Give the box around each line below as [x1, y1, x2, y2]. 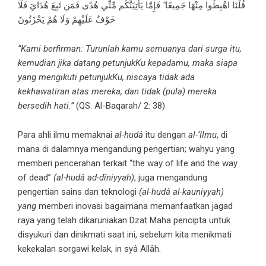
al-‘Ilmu [188, 129, 217, 140]
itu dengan [143, 129, 188, 140]
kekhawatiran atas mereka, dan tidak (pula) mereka [18, 86, 217, 97]
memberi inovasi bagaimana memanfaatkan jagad [36, 201, 233, 211]
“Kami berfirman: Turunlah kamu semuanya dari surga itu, [18, 43, 242, 54]
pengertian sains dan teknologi [18, 186, 139, 197]
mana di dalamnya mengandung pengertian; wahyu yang [18, 144, 235, 154]
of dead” [18, 172, 53, 183]
